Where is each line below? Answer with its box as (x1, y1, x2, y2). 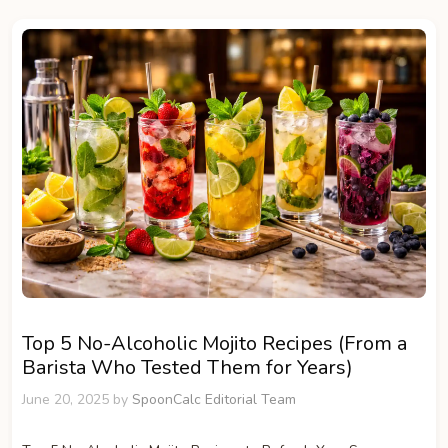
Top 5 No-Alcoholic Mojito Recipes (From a (22, 330, 407, 358)
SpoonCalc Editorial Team (132, 390, 296, 410)
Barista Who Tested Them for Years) (22, 354, 353, 382)
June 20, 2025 (22, 390, 109, 410)
